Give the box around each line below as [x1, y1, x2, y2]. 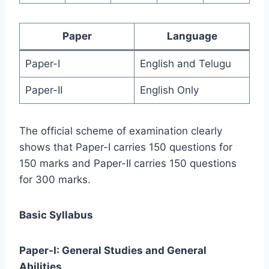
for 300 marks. [19, 174, 91, 186]
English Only [139, 84, 199, 97]
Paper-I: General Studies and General [19, 244, 207, 257]
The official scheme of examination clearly [19, 125, 222, 138]
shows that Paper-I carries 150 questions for [19, 141, 232, 154]
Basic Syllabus [19, 209, 93, 222]
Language [166, 30, 217, 43]
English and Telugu [139, 58, 231, 70]
